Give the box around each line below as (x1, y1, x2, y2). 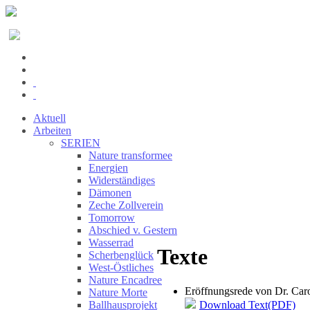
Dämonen (89, 187, 131, 199)
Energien (89, 162, 128, 174)
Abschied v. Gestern (89, 224, 177, 236)
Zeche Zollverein (89, 199, 163, 211)
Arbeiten (33, 125, 71, 136)
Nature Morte (89, 286, 147, 298)
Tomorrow (89, 212, 135, 224)
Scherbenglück (89, 249, 154, 261)
